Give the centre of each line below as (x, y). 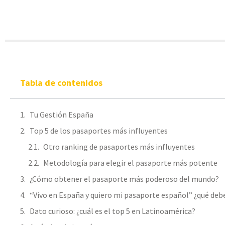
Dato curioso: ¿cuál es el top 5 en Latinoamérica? (113, 211)
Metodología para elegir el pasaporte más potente (130, 163)
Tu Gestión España (62, 115)
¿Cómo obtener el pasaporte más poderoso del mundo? (124, 179)
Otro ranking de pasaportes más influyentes (119, 147)
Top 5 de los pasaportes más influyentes (99, 131)
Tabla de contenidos (61, 83)
